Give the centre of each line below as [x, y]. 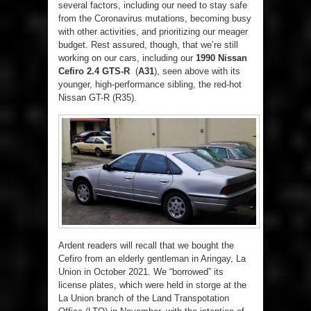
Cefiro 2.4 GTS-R [94, 72]
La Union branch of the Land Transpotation [144, 298]
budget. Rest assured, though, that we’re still [148, 45]
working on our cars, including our [127, 58]
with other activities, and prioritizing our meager [153, 32]
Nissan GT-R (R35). [98, 98]
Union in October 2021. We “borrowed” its [141, 271]
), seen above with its [197, 72]
